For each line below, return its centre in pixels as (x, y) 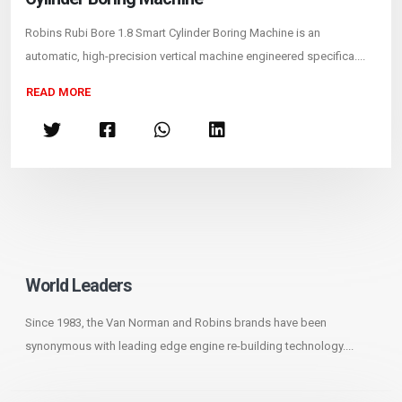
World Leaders (79, 285)
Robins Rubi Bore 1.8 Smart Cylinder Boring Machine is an (173, 32)
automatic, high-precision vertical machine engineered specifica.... (195, 56)
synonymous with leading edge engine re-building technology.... (189, 345)
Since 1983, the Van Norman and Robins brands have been (176, 322)
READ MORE (58, 92)
